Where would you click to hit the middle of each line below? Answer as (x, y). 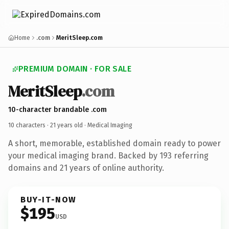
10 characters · (29, 125)
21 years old (66, 125)
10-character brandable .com (58, 109)
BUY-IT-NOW (49, 199)
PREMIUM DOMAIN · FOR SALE (75, 69)
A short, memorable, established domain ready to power (114, 143)
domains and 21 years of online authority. (86, 168)
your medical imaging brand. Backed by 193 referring (108, 155)
